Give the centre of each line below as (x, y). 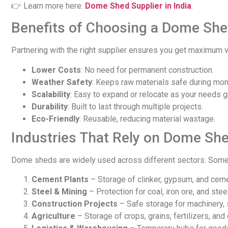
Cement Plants (60, 180)
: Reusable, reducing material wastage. (147, 119)
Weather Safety (62, 82)
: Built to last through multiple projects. (135, 106)
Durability (50, 106)
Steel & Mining (59, 192)
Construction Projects (75, 204)
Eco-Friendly (55, 119)
